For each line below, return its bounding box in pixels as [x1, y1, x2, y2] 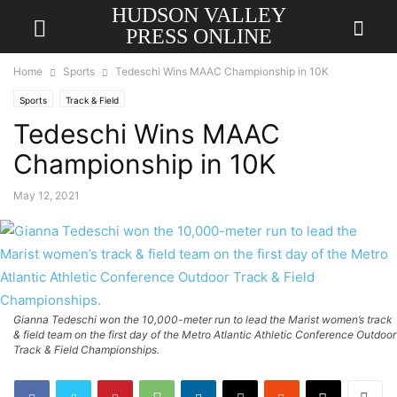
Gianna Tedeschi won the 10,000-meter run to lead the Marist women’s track [13, 313, 393, 326]
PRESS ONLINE [125, 25, 272, 48]
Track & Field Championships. [13, 343, 160, 356]
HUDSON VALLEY [111, 4, 286, 27]
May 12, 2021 [13, 189, 80, 202]
